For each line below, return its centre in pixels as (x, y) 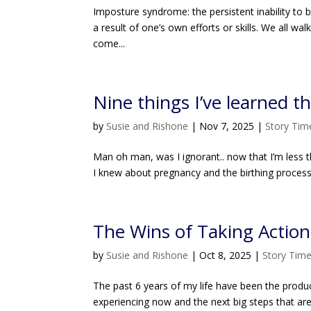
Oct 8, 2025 (226, 255)
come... (109, 43)
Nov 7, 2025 (227, 126)
